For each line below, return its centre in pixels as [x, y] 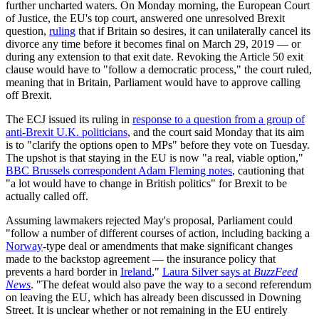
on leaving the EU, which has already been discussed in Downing [153, 298]
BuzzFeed [276, 272]
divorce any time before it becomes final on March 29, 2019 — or [153, 44]
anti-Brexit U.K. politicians [67, 132]
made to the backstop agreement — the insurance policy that [141, 259]
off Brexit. [29, 95]
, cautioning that [268, 171]
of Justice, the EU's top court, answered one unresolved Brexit [145, 19]
